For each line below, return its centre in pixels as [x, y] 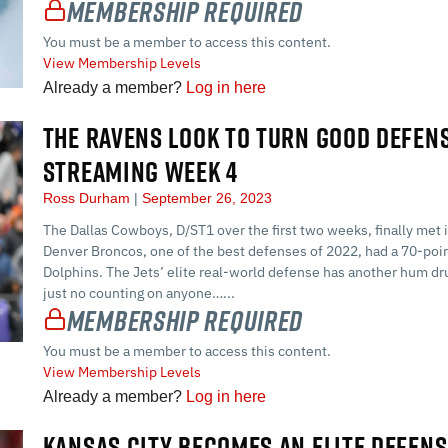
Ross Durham [88, 197]
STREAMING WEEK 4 [140, 171]
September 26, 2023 [204, 197]
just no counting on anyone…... [138, 292]
